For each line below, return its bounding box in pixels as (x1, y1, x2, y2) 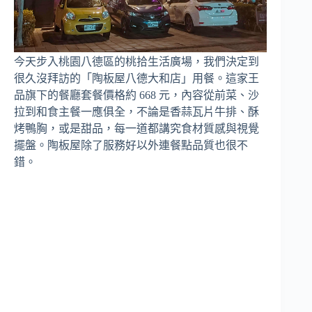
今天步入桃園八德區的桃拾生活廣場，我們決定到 (14, 56, 259, 68)
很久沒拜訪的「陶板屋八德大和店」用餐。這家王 (14, 72, 259, 85)
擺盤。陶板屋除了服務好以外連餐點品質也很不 (14, 139, 248, 152)
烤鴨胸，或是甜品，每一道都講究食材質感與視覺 (14, 123, 259, 135)
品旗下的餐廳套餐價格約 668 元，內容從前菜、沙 (14, 89, 259, 102)
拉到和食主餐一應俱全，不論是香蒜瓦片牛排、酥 (14, 106, 259, 118)
